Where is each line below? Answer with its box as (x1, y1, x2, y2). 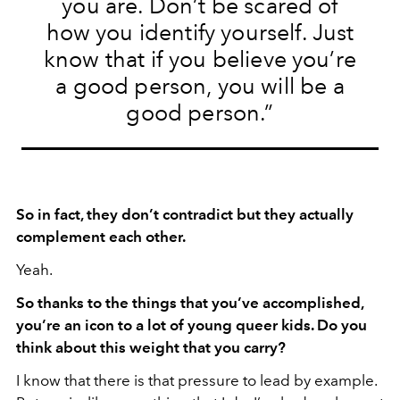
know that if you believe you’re (44, 46, 356, 72)
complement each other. (16, 228, 186, 246)
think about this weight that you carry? (16, 338, 286, 356)
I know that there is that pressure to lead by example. (16, 371, 377, 389)
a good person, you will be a (55, 72, 345, 99)
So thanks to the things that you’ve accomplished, (16, 294, 363, 312)
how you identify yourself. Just (46, 19, 354, 46)
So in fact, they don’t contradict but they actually (16, 205, 354, 223)
